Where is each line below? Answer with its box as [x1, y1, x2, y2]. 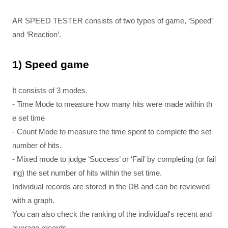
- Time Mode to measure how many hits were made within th [12, 100, 212, 108]
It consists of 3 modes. [12, 86, 88, 95]
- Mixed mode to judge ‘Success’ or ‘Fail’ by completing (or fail [12, 155, 216, 163]
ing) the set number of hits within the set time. [12, 168, 162, 177]
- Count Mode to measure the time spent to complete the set [12, 127, 211, 136]
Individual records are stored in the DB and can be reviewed [12, 182, 210, 191]
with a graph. [12, 196, 54, 205]
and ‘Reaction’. [12, 30, 61, 39]
